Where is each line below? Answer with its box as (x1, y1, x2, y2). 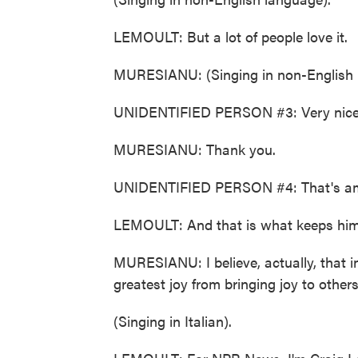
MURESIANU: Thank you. (113, 139, 276, 159)
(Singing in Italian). (113, 311, 232, 331)
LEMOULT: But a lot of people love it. (113, 26, 348, 46)
